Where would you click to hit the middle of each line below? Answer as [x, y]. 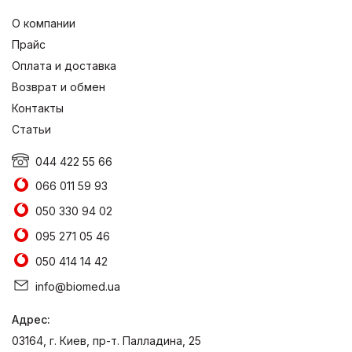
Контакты [38, 108]
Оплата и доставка [64, 66]
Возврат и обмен [59, 87]
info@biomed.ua [78, 287]
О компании [44, 24]
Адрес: [31, 320]
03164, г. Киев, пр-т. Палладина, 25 [106, 341]
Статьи [31, 130]
